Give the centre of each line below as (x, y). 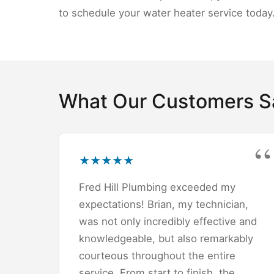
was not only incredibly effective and (168, 221)
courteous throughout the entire (157, 255)
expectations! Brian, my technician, (164, 204)
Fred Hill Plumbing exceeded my (157, 187)
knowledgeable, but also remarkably (166, 238)
